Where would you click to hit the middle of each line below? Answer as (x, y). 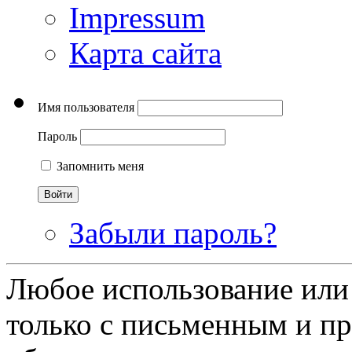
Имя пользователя (86, 108)
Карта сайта (145, 53)
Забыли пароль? (173, 233)
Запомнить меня (100, 167)
